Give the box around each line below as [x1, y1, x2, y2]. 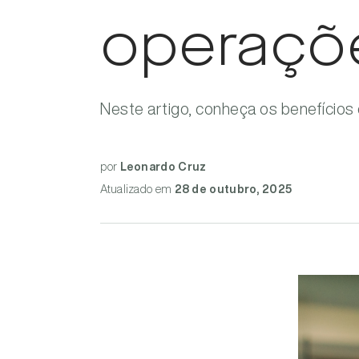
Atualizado [100, 184, 153, 195]
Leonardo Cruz [119, 161, 207, 172]
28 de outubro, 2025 [174, 184, 292, 195]
